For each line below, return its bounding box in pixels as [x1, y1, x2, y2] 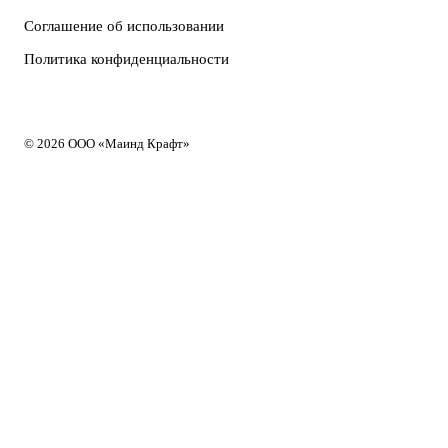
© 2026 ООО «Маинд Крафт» [24, 136, 190, 152]
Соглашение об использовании [24, 18, 224, 35]
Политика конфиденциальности [24, 51, 229, 68]
